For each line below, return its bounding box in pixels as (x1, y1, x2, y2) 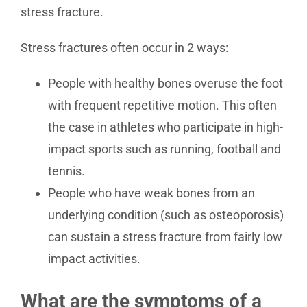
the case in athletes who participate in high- (48, 120, 283, 134)
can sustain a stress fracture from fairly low (48, 230, 282, 244)
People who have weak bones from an (48, 186, 255, 200)
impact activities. (48, 251, 140, 266)
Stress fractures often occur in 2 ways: (21, 40, 228, 55)
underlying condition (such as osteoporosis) (48, 208, 284, 222)
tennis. (48, 164, 85, 178)
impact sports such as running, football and (48, 142, 281, 156)
